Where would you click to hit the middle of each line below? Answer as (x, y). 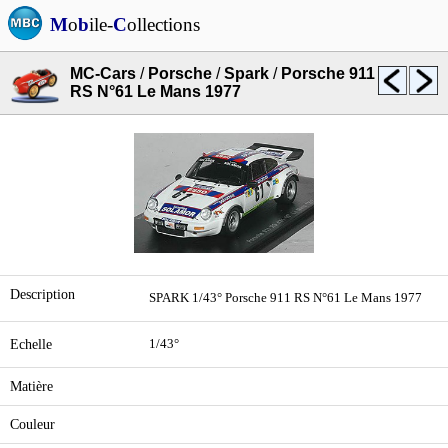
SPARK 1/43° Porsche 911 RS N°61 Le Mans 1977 (285, 298)
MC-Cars (103, 73)
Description (42, 294)
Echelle (31, 344)
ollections (163, 24)
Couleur (32, 424)
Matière (31, 386)
